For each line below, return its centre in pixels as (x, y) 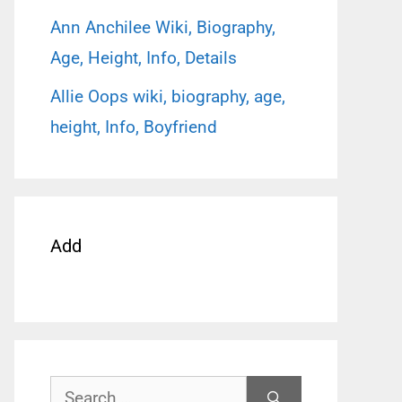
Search (75, 390)
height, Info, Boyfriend (134, 127)
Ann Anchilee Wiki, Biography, (163, 27)
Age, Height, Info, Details (144, 57)
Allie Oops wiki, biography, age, (168, 96)
